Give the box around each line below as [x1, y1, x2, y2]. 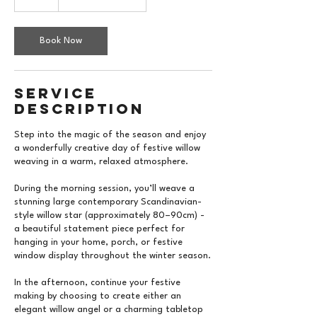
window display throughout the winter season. [14, 251, 211, 260]
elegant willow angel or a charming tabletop [14, 305, 203, 314]
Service [14, 84, 97, 102]
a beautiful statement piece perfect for [14, 224, 185, 234]
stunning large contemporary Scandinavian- [14, 197, 202, 207]
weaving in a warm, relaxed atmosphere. [14, 157, 188, 166]
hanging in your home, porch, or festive [14, 238, 183, 247]
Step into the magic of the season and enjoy [14, 130, 206, 139]
